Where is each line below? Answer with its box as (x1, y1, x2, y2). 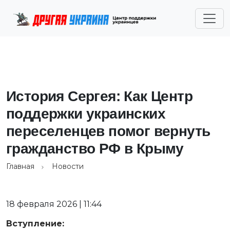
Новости (52, 162, 84, 171)
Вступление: (6, 219, 64, 228)
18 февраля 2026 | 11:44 (6, 199, 102, 209)
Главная (6, 162, 34, 171)
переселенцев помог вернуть (6, 123, 210, 139)
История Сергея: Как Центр (6, 88, 193, 104)
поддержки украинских (6, 106, 165, 122)
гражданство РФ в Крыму (6, 141, 184, 157)
